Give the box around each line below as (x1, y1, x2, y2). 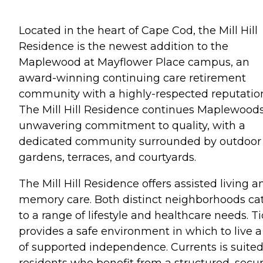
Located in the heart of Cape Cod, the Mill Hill (19, 23, 258, 37)
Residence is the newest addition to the (19, 39, 228, 53)
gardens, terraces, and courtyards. (19, 150, 196, 164)
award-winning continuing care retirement (19, 71, 246, 85)
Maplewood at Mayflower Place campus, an (19, 55, 249, 69)
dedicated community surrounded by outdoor (19, 134, 261, 148)
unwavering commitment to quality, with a (19, 119, 245, 132)
